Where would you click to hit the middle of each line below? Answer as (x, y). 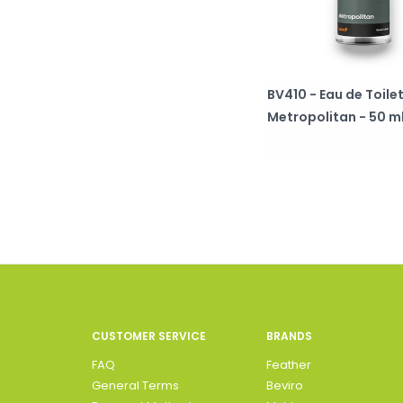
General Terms (135, 385)
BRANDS (289, 336)
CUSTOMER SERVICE (149, 336)
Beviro (284, 385)
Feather (288, 364)
